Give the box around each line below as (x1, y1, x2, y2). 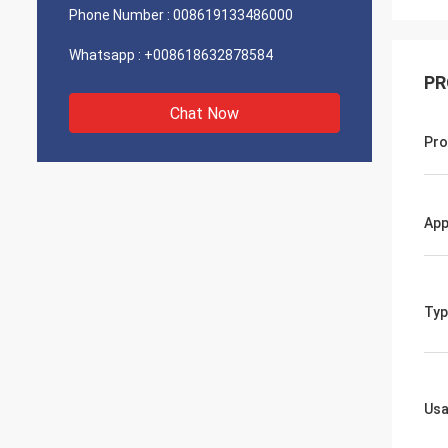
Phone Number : (69, 7, 170, 23)
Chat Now (170, 104, 239, 123)
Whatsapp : (69, 47, 141, 63)
